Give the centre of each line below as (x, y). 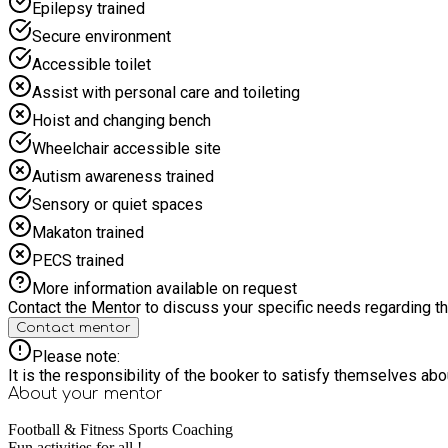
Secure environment (101, 36)
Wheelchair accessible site (126, 148)
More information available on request (164, 288)
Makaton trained (88, 232)
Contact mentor (73, 327)
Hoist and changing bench (121, 120)
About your (56, 393)
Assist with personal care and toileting (166, 92)
